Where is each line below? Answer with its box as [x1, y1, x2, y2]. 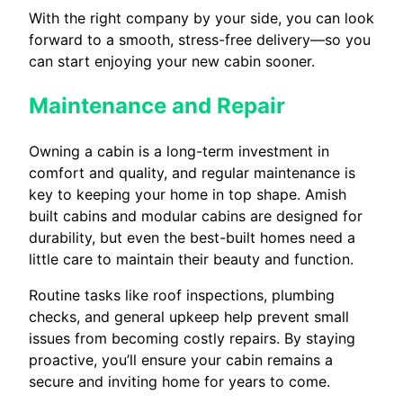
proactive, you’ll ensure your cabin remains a [29, 351, 333, 370]
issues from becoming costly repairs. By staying [29, 329, 355, 348]
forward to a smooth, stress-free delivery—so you [29, 31, 371, 49]
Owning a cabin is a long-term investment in [29, 142, 329, 161]
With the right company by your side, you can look [29, 9, 374, 28]
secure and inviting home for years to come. [29, 372, 330, 391]
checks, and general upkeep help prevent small [29, 308, 349, 327]
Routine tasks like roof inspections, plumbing [29, 286, 335, 305]
